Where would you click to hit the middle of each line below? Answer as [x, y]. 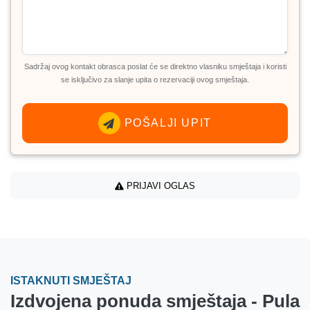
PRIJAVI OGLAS [159, 185]
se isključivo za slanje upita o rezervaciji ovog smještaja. [155, 80]
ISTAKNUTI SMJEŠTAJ [71, 281]
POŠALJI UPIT [166, 123]
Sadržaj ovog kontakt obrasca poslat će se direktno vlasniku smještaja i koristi [155, 67]
